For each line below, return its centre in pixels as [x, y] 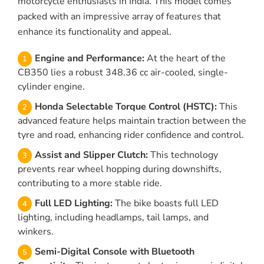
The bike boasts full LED [166, 204]
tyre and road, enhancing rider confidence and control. [131, 135]
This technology [183, 155]
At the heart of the [185, 59]
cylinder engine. [51, 87]
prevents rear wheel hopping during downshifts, [120, 169]
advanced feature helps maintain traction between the [132, 121]
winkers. [36, 232]
